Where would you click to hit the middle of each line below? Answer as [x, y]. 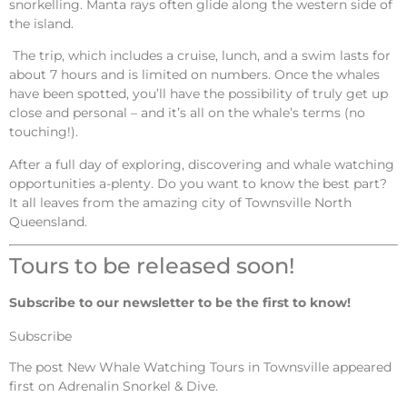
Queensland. [48, 221]
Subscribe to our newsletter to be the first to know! [180, 303]
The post [38, 367]
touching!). [44, 132]
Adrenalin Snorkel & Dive [137, 386]
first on [34, 386]
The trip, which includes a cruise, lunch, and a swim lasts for [200, 56]
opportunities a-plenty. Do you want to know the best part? [198, 183]
